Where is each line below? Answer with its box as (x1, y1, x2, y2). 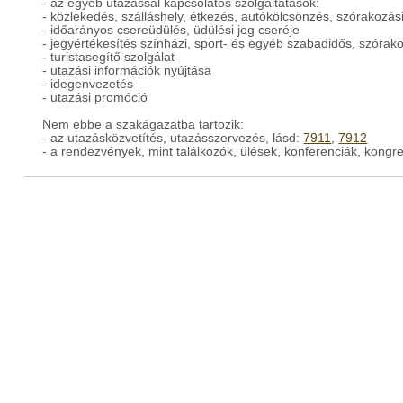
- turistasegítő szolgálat (42, 50, 175, 64)
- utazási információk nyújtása (42, 64, 212, 77)
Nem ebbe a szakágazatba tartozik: (42, 118, 245, 131)
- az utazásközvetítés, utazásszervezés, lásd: (42, 131, 304, 145)
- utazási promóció (42, 91, 148, 104)
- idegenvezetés (42, 77, 134, 91)
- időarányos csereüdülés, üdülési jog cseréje (42, 23, 300, 37)
